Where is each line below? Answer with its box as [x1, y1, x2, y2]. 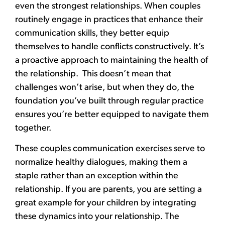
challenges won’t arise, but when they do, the [15, 82, 194, 92]
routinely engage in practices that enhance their [15, 15, 203, 25]
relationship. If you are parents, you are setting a [15, 185, 202, 195]
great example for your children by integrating [15, 198, 196, 208]
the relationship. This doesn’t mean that [15, 69, 171, 79]
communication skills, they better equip [15, 28, 169, 38]
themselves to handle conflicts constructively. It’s [15, 42, 204, 52]
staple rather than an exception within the [15, 171, 178, 181]
